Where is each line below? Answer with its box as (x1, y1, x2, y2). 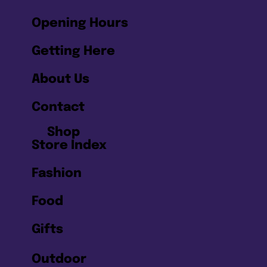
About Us (31, 72, 89, 86)
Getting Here (31, 44, 115, 58)
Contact (31, 100, 85, 114)
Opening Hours (31, 16, 128, 30)
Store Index (31, 138, 107, 152)
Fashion (31, 166, 82, 180)
